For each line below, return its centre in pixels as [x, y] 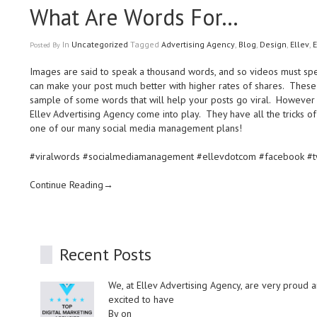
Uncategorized [100, 44]
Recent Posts [105, 254]
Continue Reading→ [71, 185]
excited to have [141, 299]
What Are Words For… [134, 17]
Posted [41, 45]
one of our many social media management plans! [136, 128]
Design [273, 44]
